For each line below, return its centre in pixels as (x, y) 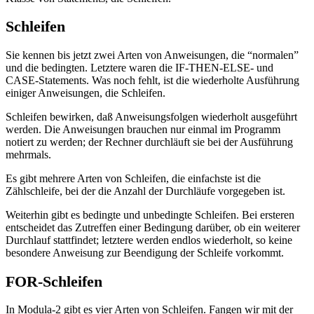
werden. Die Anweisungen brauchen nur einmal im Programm (143, 130)
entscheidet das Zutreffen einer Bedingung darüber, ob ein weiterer (153, 228)
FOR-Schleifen (54, 281)
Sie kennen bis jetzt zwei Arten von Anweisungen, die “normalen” (152, 55)
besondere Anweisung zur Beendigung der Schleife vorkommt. (145, 253)
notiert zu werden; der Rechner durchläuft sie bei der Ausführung (149, 142)
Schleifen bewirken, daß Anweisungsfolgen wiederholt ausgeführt (151, 117)
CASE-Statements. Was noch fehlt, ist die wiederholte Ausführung (152, 81)
